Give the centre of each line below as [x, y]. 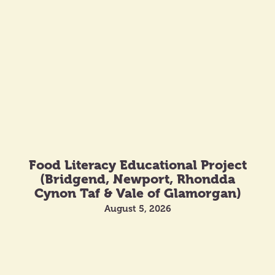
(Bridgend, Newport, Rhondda [137, 179]
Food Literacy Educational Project [137, 165]
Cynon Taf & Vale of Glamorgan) [137, 193]
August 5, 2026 [137, 208]
